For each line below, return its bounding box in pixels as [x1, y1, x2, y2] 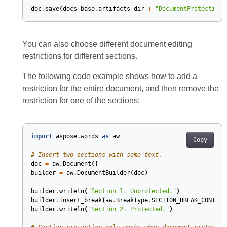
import [30, 133, 52, 140]
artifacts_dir [98, 5, 144, 12]
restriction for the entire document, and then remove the [22, 84, 219, 93]
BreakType [116, 197, 148, 204]
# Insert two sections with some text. [30, 151, 162, 158]
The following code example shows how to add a [22, 72, 197, 81]
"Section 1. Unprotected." [87, 187, 176, 195]
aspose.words [55, 133, 98, 140]
